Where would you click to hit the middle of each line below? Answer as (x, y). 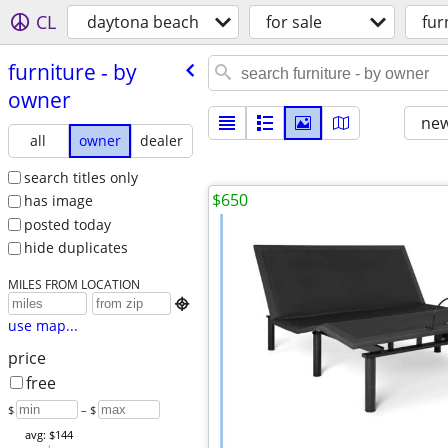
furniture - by (72, 71)
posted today (67, 224)
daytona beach (143, 22)
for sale (294, 22)
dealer (162, 140)
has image (58, 201)
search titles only (80, 177)
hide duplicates (75, 248)
